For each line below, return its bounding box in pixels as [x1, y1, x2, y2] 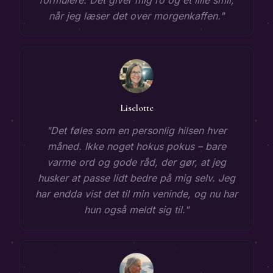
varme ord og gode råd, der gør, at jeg [47, 155, 226, 168]
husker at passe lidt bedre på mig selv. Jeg [38, 171, 235, 184]
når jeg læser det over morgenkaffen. [49, 9, 220, 22]
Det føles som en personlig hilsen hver [51, 124, 227, 136]
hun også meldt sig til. [84, 203, 185, 216]
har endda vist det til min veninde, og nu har [35, 187, 238, 200]
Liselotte [119, 101, 154, 114]
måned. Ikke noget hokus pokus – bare [47, 140, 226, 152]
